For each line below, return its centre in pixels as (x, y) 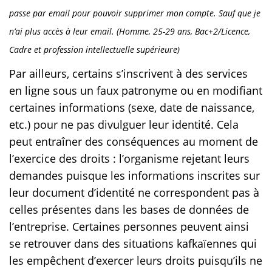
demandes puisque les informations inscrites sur (134, 176)
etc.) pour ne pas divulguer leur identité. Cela (124, 125)
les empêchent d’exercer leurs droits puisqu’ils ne (136, 261)
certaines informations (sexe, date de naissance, (132, 108)
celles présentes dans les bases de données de (129, 210)
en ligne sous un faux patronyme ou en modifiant (136, 91)
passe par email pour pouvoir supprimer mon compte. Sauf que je (135, 13)
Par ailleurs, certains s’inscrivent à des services (128, 74)
